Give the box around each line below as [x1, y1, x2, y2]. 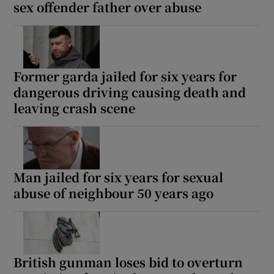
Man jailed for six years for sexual [13, 168, 224, 187]
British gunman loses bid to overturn [13, 253, 243, 272]
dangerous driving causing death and [13, 83, 246, 102]
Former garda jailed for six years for [13, 67, 237, 86]
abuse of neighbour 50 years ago [13, 184, 214, 202]
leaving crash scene [13, 99, 136, 117]
